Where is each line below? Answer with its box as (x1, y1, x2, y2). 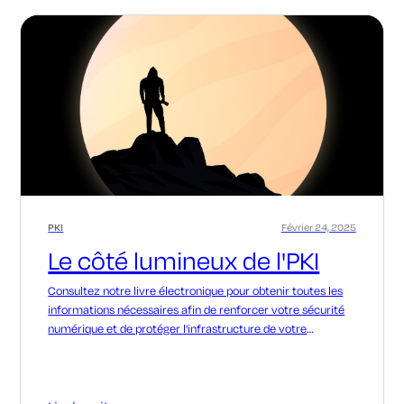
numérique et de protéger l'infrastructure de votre (48, 320, 308, 335)
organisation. (48, 339, 115, 354)
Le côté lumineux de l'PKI (48, 244, 320, 276)
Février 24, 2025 (280, 221, 356, 234)
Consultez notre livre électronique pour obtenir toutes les (48, 282, 344, 298)
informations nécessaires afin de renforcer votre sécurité (48, 301, 345, 317)
